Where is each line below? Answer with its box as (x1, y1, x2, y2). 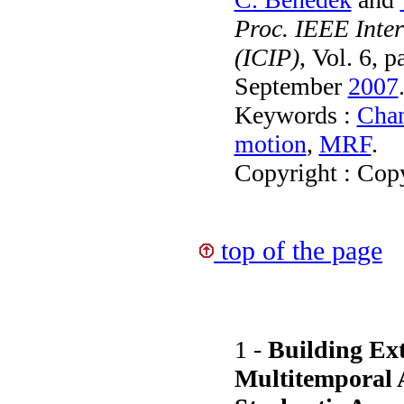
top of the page (214, 235, 382, 265)
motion (234, 129, 307, 158)
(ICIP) (234, 42, 299, 71)
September (234, 71, 348, 100)
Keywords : (234, 100, 357, 129)
